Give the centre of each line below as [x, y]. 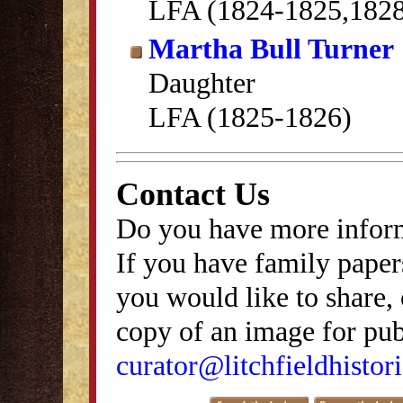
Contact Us [193, 194]
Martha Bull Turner [271, 49]
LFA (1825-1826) [250, 117]
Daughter [202, 83]
